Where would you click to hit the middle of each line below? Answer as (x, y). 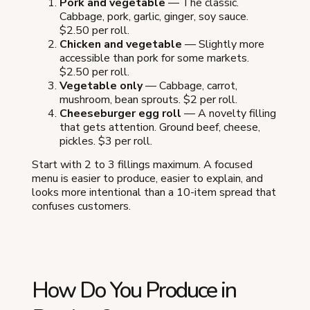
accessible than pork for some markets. (154, 58)
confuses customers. (81, 206)
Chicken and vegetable (121, 44)
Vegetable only (101, 85)
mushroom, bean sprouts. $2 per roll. (148, 99)
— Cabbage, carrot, (190, 85)
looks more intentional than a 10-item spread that (154, 192)
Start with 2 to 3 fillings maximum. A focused (142, 164)
